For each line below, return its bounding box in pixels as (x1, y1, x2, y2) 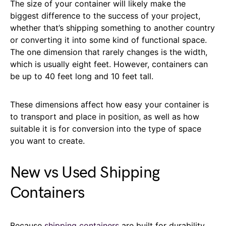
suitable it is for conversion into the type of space (10, 124, 201, 134)
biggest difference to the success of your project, (10, 11, 200, 21)
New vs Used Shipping (10, 163, 159, 183)
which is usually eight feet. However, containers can (10, 59, 208, 70)
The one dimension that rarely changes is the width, (10, 47, 207, 58)
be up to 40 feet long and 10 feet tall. (10, 71, 153, 82)
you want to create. (10, 136, 85, 146)
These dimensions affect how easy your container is (10, 99, 209, 110)
